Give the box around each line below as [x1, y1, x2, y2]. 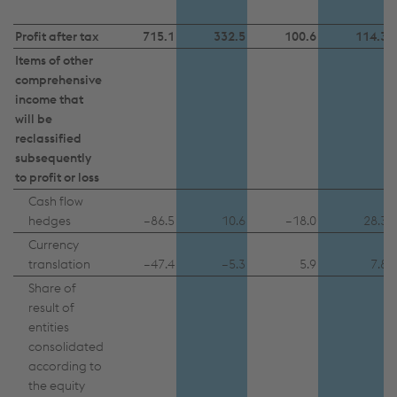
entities [28, 319, 69, 335]
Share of [28, 280, 76, 296]
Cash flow [28, 193, 83, 209]
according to [28, 358, 102, 374]
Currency [28, 237, 79, 253]
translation [28, 256, 90, 272]
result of [28, 300, 74, 315]
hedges [28, 213, 71, 229]
